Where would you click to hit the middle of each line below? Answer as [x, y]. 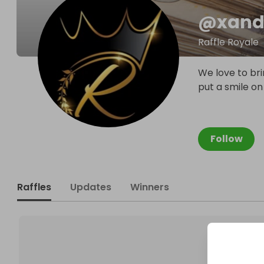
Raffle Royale [228, 42]
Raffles [34, 187]
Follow [226, 139]
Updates [91, 187]
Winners [150, 187]
